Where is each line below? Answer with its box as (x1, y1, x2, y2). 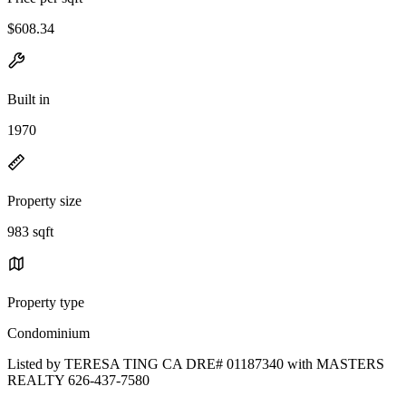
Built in (7, 91, 50, 107)
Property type (7, 294, 84, 310)
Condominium (7, 324, 90, 341)
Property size (7, 192, 82, 208)
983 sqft (7, 223, 53, 239)
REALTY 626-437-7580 (7, 372, 150, 388)
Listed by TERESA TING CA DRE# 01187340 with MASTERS (7, 355, 384, 372)
